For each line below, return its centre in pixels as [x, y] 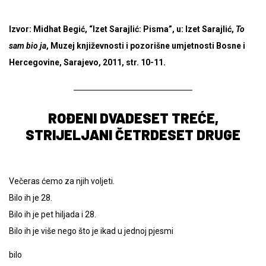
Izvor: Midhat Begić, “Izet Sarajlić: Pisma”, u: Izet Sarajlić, [122, 29]
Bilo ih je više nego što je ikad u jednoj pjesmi [91, 231]
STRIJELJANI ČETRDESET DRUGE [133, 134]
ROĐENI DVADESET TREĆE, [133, 118]
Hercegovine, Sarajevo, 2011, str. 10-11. [87, 62]
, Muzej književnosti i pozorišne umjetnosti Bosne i [146, 45]
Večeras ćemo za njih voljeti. [62, 181]
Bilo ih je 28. [31, 197]
